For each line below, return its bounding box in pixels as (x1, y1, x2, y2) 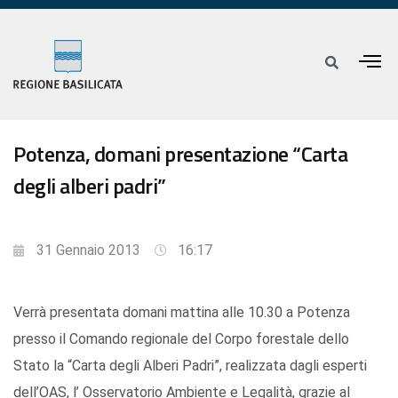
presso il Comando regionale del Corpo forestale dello (13, 330, 349, 348)
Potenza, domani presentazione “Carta (13, 138, 347, 171)
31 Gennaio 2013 (36, 242, 140, 259)
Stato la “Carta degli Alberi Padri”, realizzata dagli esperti (13, 357, 367, 375)
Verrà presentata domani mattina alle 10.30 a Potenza (13, 304, 350, 322)
